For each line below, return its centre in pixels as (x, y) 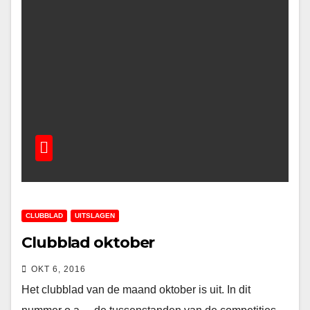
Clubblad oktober (88, 243)
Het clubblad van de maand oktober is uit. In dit (136, 290)
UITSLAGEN (95, 216)
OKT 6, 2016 (58, 269)
